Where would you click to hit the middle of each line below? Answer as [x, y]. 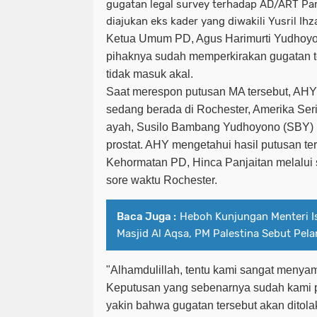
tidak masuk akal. [151, 74]
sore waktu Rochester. [163, 180]
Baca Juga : [146, 217]
